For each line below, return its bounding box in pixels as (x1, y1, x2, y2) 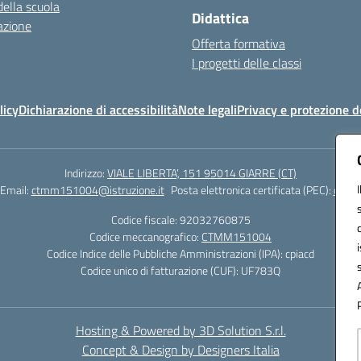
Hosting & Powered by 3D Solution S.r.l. (75, 321, 286, 340)
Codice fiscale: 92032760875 (110, 211, 251, 228)
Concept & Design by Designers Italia (81, 340, 280, 359)
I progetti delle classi (192, 53, 301, 73)
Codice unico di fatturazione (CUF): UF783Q (81, 262, 280, 279)
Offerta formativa (192, 34, 285, 53)
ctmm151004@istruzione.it (31, 181, 164, 198)
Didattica (192, 7, 249, 29)
